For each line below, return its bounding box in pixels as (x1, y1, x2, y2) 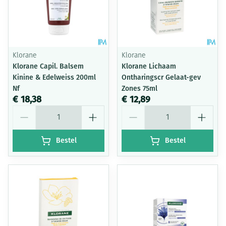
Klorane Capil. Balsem (13, 62, 84, 71)
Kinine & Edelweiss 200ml (13, 73, 96, 82)
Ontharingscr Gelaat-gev (122, 73, 201, 82)
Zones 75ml (122, 84, 157, 93)
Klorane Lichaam (122, 62, 176, 71)
